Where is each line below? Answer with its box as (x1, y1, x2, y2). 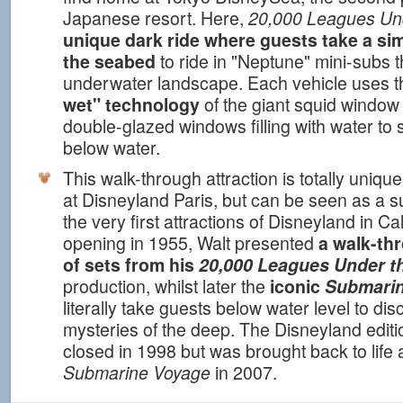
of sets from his (63, 252, 199, 277)
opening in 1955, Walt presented (63, 230, 318, 255)
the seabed (63, 49, 156, 74)
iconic (265, 273, 325, 299)
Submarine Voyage (63, 360, 210, 385)
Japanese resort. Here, (63, 5, 248, 31)
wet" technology (63, 92, 200, 117)
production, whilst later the (63, 273, 265, 299)
